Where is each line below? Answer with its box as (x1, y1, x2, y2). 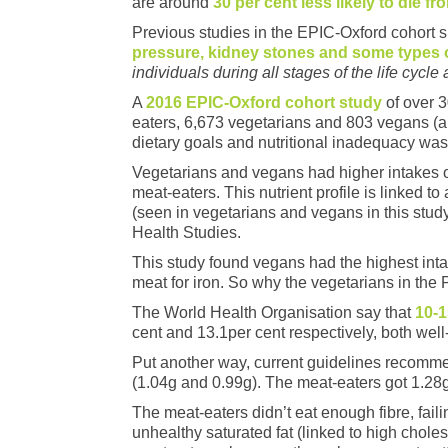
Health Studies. (132, 224, 241, 242)
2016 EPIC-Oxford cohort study (146, 94, 386, 112)
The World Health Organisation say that (132, 304, 415, 322)
